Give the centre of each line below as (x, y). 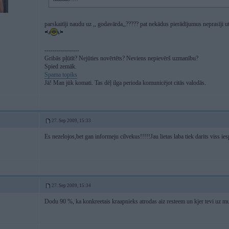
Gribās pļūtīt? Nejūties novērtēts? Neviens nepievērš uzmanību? (121, 58)
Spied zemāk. (61, 66)
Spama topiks (61, 75)
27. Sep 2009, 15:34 (71, 186)
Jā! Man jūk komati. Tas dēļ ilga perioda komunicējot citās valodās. (125, 83)
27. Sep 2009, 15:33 (71, 121)
